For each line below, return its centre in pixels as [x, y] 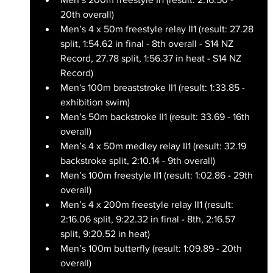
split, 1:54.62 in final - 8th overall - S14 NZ [148, 43]
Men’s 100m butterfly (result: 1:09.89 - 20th [152, 248]
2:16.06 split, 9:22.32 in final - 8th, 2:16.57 [149, 219]
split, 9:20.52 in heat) [105, 233]
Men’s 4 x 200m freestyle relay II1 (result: [148, 204]
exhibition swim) [95, 102]
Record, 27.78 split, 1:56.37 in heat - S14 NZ [152, 58]
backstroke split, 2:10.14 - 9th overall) [137, 160]
